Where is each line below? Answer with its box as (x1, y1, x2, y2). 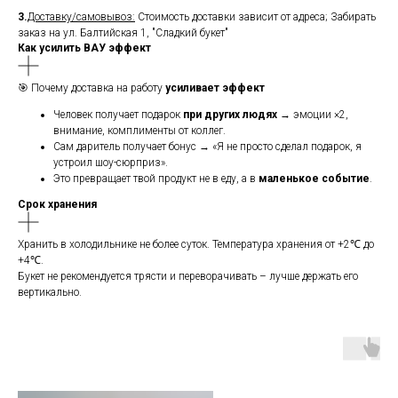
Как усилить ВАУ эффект (18, 42, 151, 55)
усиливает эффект (165, 82, 265, 95)
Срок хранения (18, 198, 97, 211)
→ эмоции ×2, (277, 108, 348, 122)
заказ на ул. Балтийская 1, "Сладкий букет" (18, 27, 228, 40)
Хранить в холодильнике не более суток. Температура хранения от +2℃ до (18, 238, 374, 251)
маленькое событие (259, 172, 370, 186)
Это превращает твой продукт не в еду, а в (53, 172, 259, 186)
